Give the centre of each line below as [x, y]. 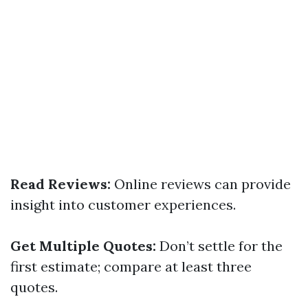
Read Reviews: [60, 184]
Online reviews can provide [201, 184]
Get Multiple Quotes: [83, 246]
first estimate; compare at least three [131, 266]
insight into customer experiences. [123, 205]
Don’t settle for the [219, 246]
